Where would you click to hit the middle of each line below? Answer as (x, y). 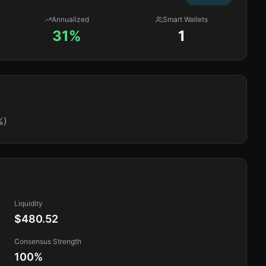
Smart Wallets (186, 19)
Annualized (71, 19)
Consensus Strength (48, 241)
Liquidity (28, 203)
